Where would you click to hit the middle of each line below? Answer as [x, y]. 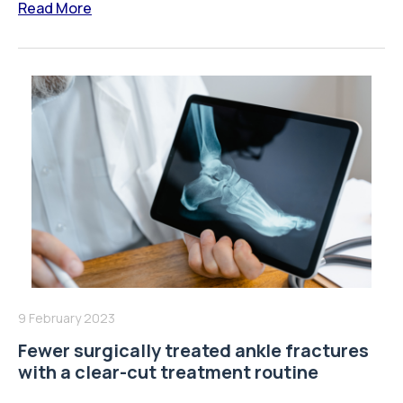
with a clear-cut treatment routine [168, 372]
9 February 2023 [67, 318]
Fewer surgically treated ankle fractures [193, 351]
